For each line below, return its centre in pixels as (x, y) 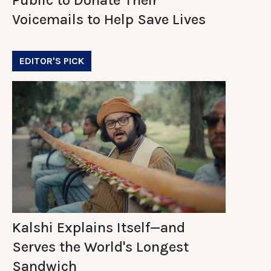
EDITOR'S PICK (52, 60)
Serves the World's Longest (100, 247)
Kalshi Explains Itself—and (99, 227)
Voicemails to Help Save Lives (109, 19)
